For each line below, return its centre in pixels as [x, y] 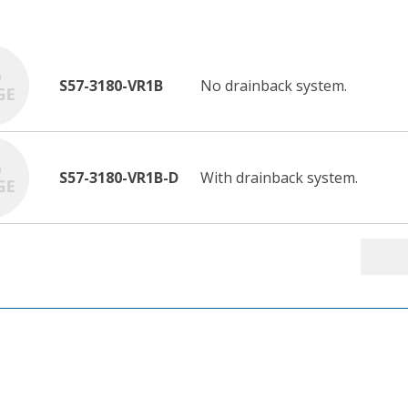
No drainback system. [274, 86]
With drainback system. [279, 178]
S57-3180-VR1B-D [119, 178]
